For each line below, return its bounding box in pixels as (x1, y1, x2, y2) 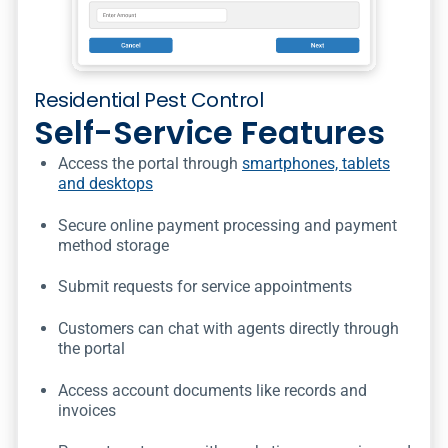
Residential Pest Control (34, 85, 263, 114)
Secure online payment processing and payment (58, 215, 397, 235)
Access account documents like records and (58, 380, 367, 400)
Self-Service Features (34, 109, 385, 155)
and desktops (58, 174, 153, 194)
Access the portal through (58, 154, 242, 174)
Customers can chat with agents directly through (58, 319, 399, 339)
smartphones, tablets (242, 154, 390, 174)
